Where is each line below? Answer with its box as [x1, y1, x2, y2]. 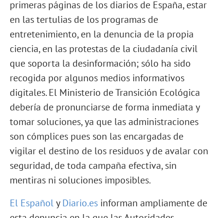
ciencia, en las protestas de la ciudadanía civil [10, 42, 198, 55]
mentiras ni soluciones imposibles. [10, 174, 151, 186]
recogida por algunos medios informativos [10, 72, 184, 84]
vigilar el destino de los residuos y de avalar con [10, 145, 208, 157]
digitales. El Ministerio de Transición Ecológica [10, 86, 200, 99]
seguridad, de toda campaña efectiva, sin [10, 159, 177, 172]
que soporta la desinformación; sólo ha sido [10, 57, 191, 70]
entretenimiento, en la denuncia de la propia [10, 28, 194, 40]
